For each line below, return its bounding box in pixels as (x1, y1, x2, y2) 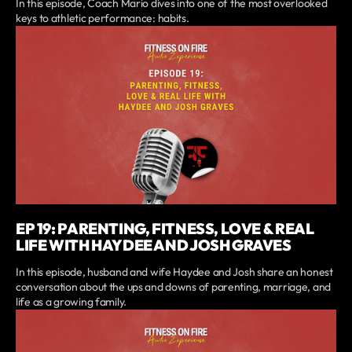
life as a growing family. (16, 295, 127, 310)
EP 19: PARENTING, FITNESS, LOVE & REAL (16, 219, 314, 239)
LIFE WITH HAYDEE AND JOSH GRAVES (16, 236, 291, 255)
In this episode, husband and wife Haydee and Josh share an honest (16, 265, 333, 280)
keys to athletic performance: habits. (16, 10, 189, 25)
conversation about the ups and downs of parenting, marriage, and (16, 280, 332, 295)
